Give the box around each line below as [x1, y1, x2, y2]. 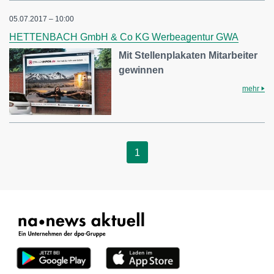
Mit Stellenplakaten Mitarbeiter [119, 50, 258, 61]
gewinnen [119, 64, 165, 75]
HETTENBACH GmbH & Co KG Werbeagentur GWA [9, 31, 239, 42]
